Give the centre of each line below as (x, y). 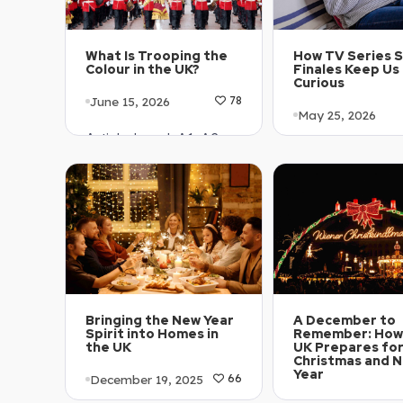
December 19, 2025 (147, 379)
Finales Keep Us (346, 70)
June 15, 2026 (130, 101)
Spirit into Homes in (152, 334)
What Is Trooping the (157, 56)
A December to (345, 321)
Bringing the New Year (160, 321)
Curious (319, 83)
